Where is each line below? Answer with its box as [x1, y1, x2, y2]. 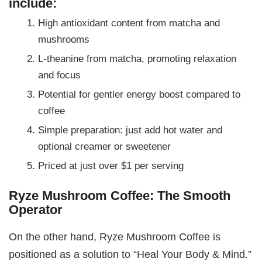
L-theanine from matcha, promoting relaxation [38, 53, 237, 65]
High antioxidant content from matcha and [38, 17, 220, 29]
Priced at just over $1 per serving [38, 160, 184, 172]
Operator [9, 202, 63, 218]
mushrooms [38, 33, 90, 46]
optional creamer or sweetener [38, 140, 171, 153]
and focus [38, 69, 81, 81]
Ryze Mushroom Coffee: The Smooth [9, 188, 231, 204]
